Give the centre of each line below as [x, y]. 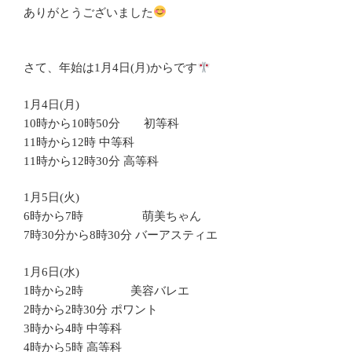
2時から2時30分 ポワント [91, 309]
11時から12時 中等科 [79, 142]
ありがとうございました [88, 12]
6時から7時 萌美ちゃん [112, 216]
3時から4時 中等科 [73, 328]
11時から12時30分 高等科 [91, 161]
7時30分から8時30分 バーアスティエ [121, 235]
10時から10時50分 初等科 [101, 123]
